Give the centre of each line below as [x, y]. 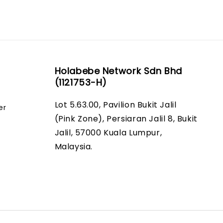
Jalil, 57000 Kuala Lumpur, [108, 133]
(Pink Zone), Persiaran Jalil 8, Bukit [126, 119]
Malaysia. [73, 147]
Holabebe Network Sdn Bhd [118, 71]
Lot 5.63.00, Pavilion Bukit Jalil [115, 105]
